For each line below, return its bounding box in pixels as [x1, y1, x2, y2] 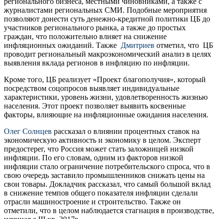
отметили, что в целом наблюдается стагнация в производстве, [4, 206, 214, 215]
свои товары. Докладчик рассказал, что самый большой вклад [4, 179, 211, 188]
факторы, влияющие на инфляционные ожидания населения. [4, 110, 208, 119]
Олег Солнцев [4, 127, 52, 135]
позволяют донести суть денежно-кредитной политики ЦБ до [4, 14, 210, 23]
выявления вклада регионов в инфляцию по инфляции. [4, 58, 190, 67]
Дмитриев [121, 41, 154, 49]
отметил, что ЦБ [154, 41, 215, 49]
